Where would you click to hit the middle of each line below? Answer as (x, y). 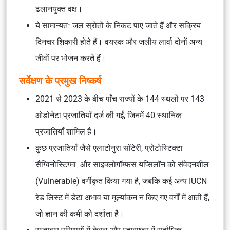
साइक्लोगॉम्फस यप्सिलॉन (130, 165)
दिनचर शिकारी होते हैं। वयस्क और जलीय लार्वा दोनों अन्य (119, 42)
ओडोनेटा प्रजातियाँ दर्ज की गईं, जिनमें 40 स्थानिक (109, 115)
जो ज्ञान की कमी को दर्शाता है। (80, 214)
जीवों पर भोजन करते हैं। (71, 58)
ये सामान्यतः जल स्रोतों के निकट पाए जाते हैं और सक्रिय (118, 25)
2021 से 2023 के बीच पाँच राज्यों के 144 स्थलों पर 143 (120, 99)
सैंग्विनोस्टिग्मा (58, 165)
